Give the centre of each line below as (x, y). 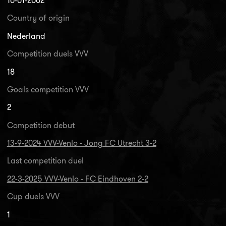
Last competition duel (45, 161)
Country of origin (38, 18)
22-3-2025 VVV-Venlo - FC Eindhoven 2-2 (77, 179)
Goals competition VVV (48, 89)
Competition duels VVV (47, 54)
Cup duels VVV (33, 197)
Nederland (26, 36)
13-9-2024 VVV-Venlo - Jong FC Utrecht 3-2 (81, 143)
